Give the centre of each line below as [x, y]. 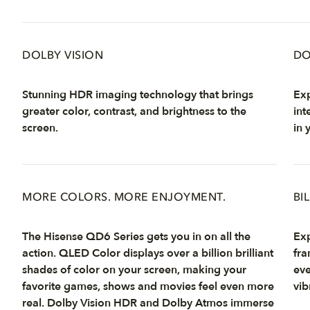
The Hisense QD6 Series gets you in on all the [136, 237]
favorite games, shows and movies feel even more [148, 286]
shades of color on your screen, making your [134, 270]
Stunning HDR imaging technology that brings [138, 95]
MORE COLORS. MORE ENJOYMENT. [124, 198]
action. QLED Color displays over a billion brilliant [148, 253]
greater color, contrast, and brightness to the [134, 111]
